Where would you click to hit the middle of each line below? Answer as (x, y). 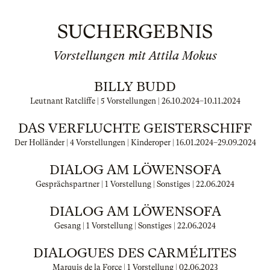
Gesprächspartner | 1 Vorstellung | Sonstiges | (116, 184)
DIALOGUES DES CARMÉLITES (135, 253)
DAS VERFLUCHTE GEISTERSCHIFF (135, 128)
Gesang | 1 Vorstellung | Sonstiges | (116, 226)
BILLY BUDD (135, 86)
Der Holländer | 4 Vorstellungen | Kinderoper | (95, 143)
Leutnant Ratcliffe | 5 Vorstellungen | (96, 101)
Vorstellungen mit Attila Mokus (135, 56)
